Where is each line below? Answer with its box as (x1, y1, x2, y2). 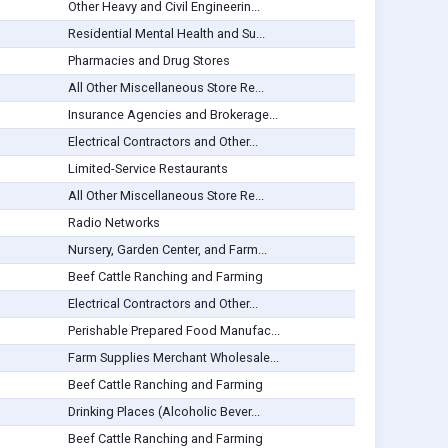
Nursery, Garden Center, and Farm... (67, 242, 267, 258)
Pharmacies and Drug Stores (67, 53, 230, 69)
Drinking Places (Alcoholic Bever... (67, 404, 260, 420)
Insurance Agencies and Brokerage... (67, 107, 278, 123)
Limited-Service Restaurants (67, 161, 228, 177)
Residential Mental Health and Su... (67, 26, 265, 42)
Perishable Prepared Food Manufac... (67, 323, 280, 339)
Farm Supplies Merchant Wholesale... (67, 350, 279, 366)
